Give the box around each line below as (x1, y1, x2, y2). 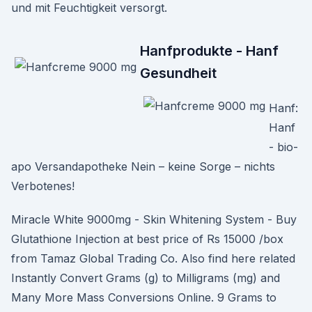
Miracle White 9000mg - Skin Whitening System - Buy (11, 212, 297, 226)
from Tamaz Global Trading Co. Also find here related (11, 251, 299, 265)
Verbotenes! (11, 179, 75, 193)
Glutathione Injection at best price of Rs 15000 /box (11, 232, 283, 246)
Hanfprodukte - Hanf (140, 42, 279, 59)
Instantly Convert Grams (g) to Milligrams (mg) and (11, 271, 280, 285)
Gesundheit (140, 65, 217, 81)
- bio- (269, 140, 298, 154)
